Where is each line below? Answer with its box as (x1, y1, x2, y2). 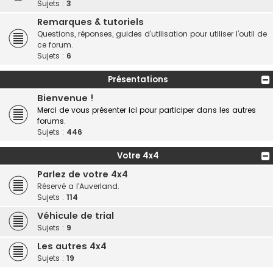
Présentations (108, 74, 168, 85)
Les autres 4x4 (37, 240, 107, 252)
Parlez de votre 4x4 (37, 168, 128, 180)
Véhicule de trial (37, 210, 114, 222)
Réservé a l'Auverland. (37, 181, 119, 191)
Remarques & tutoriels (37, 16, 144, 28)
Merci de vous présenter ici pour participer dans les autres (37, 105, 256, 115)
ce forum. (37, 40, 73, 50)
